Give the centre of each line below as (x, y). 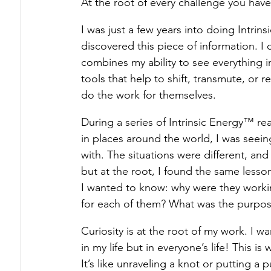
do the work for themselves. (149, 95)
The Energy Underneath (102, 85)
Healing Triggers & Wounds (111, 37)
